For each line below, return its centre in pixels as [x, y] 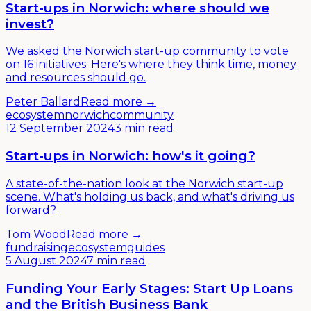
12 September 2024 [60, 128]
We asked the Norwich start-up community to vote [147, 51]
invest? [30, 24]
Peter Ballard [43, 102]
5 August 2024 [46, 260]
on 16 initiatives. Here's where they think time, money [151, 65]
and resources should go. [76, 78]
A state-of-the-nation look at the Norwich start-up [144, 183]
